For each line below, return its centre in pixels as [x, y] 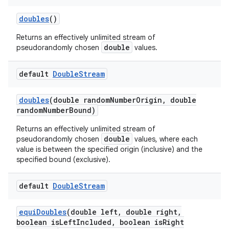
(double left [92, 212]
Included [94, 222]
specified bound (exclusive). [63, 159]
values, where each [165, 139]
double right [150, 212]
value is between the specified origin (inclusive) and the [109, 149]
